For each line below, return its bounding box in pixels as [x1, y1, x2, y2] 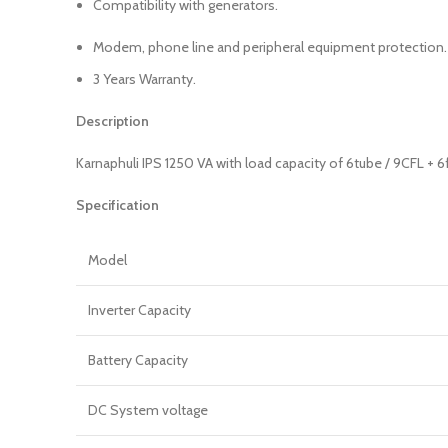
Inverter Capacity [88, 301, 191, 319]
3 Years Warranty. [93, 70, 196, 88]
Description [76, 112, 149, 130]
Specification [76, 196, 159, 214]
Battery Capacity [88, 351, 188, 369]
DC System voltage [88, 401, 208, 419]
